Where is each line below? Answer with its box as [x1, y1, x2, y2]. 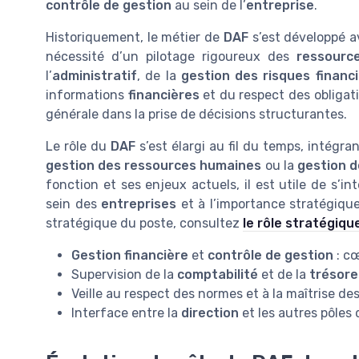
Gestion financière [71, 247, 188, 263]
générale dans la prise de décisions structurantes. [46, 106, 347, 122]
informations [46, 87, 128, 103]
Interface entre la [71, 305, 181, 321]
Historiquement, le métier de [46, 29, 224, 45]
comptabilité [177, 266, 258, 282]
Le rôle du [46, 138, 111, 154]
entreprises [101, 196, 177, 212]
